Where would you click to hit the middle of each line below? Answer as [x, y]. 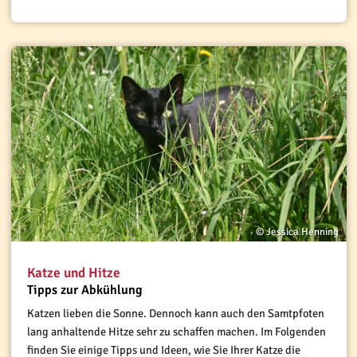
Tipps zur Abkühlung [84, 290]
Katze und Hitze [73, 273]
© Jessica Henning [297, 231]
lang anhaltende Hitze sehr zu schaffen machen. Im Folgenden [176, 331]
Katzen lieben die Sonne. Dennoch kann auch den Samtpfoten [175, 313]
